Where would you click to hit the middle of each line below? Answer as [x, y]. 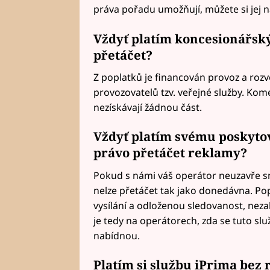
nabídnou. [116, 235]
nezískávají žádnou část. [147, 107]
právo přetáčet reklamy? [170, 153]
